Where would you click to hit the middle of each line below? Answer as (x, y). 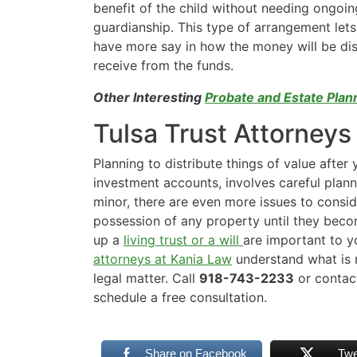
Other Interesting (149, 98)
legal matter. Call (146, 279)
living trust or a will (183, 240)
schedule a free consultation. (180, 298)
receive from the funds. (163, 66)
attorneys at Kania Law (163, 259)
